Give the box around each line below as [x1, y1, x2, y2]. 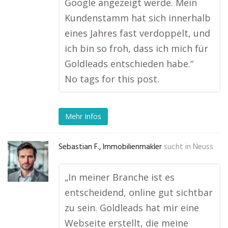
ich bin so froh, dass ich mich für [65, 42, 208, 54]
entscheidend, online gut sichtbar [65, 186, 213, 198]
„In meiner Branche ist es [65, 171, 175, 183]
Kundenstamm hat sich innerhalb [65, 12, 211, 24]
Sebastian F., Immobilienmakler [59, 141, 162, 153]
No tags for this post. [65, 73, 159, 85]
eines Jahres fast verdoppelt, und [65, 27, 210, 39]
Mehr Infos [65, 111, 101, 122]
